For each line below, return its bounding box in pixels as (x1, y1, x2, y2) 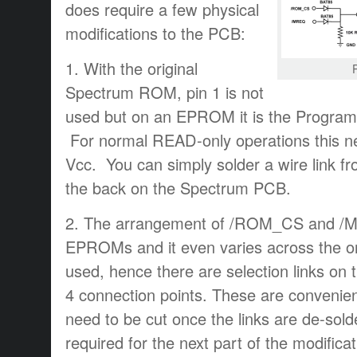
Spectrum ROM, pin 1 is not (65, 80, 264, 104)
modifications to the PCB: (65, 21, 245, 45)
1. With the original (65, 56, 198, 80)
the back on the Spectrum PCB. (65, 175, 291, 199)
